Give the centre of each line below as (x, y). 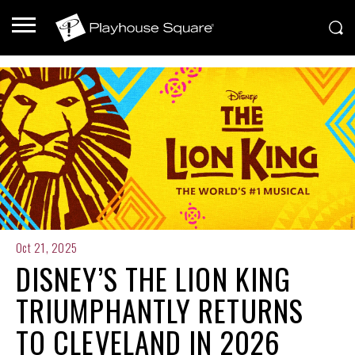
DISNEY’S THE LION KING (154, 279)
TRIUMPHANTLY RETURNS (160, 311)
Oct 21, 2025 (47, 248)
